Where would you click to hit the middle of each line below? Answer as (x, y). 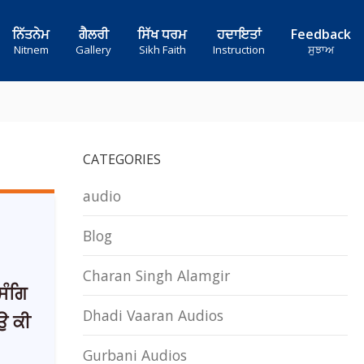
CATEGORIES (122, 159)
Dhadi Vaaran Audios (153, 315)
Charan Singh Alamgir (156, 275)
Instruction (239, 50)
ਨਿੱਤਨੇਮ (31, 34)
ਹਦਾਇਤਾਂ (239, 34)
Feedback (321, 34)
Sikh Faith (162, 50)
